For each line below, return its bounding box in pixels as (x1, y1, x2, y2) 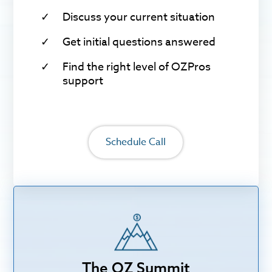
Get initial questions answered (63, 33, 216, 50)
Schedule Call (106, 135, 166, 150)
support (63, 72, 104, 89)
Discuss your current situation (63, 8, 216, 25)
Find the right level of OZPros (63, 58, 211, 75)
